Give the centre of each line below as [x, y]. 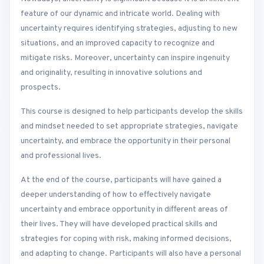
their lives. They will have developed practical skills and [119, 224]
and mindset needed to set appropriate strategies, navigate [129, 126]
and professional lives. [61, 156]
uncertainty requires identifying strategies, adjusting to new [129, 28]
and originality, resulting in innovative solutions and [111, 72]
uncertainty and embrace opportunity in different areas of [124, 209]
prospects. [41, 87]
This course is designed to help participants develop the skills [132, 111]
